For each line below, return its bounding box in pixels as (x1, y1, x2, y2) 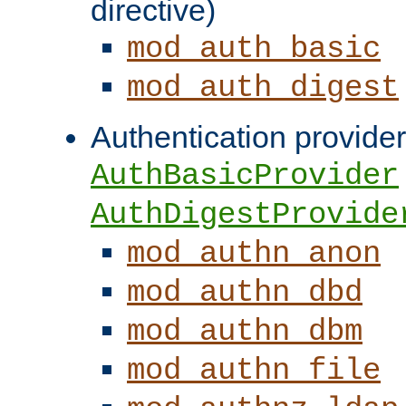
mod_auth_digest (127, 70, 399, 105)
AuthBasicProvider (91, 158, 399, 193)
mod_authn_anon (127, 236, 381, 271)
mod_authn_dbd (127, 275, 362, 310)
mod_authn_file (127, 353, 381, 388)
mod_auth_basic (127, 31, 381, 66)
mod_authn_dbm (127, 314, 362, 349)
